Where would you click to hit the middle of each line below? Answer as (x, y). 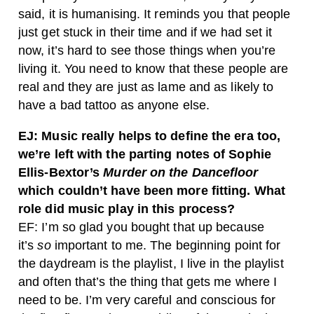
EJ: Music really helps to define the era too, (150, 136)
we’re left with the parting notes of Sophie (145, 154)
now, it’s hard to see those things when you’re (147, 50)
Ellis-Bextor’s (61, 172)
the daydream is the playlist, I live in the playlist (151, 264)
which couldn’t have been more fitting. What (152, 191)
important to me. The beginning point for (166, 245)
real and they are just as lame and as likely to (146, 87)
